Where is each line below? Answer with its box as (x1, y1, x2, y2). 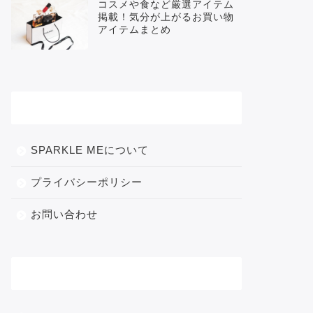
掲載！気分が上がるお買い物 (97, 11, 234, 22)
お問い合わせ (30, 208, 98, 221)
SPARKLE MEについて (30, 144, 149, 156)
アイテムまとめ (97, 24, 171, 35)
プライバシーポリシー (30, 176, 143, 189)
